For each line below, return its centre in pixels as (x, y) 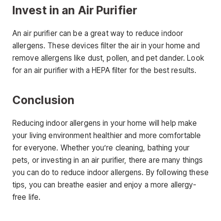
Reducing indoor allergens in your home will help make (105, 123)
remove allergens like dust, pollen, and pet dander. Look (108, 58)
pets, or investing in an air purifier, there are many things (108, 160)
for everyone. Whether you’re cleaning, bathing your (101, 148)
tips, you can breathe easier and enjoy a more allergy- (105, 185)
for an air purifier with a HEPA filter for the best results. (105, 71)
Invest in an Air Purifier (75, 10)
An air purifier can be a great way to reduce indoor (98, 34)
